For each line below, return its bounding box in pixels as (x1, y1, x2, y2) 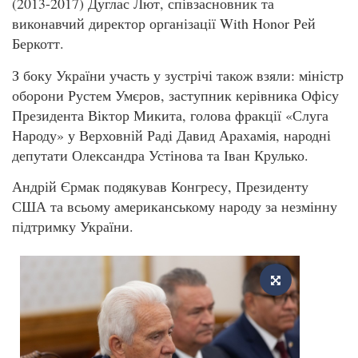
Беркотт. (12, 34, 64, 54)
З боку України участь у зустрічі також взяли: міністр (12, 65, 344, 85)
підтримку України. (12, 217, 133, 237)
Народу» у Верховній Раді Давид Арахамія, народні (12, 125, 331, 145)
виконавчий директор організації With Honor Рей (12, 14, 316, 34)
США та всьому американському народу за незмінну (12, 197, 337, 217)
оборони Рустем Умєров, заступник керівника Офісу (12, 85, 339, 105)
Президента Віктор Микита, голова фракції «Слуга (12, 105, 328, 125)
